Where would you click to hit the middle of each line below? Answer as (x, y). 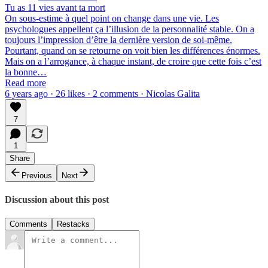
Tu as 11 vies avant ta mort (55, 7)
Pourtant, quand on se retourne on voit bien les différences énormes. (133, 50)
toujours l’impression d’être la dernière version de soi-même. (118, 39)
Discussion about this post (57, 200)
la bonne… (26, 72)
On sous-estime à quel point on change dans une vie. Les (112, 18)
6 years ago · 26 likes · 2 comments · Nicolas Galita (102, 93)
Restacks (73, 224)
